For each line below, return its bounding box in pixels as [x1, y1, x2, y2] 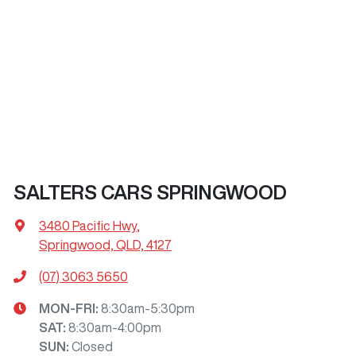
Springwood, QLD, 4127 [39, 238, 172, 251]
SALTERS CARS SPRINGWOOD [14, 182, 287, 202]
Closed [72, 339, 113, 353]
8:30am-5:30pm [101, 301, 195, 315]
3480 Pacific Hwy [39, 219, 137, 232]
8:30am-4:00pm [68, 320, 161, 334]
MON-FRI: [39, 301, 101, 315]
